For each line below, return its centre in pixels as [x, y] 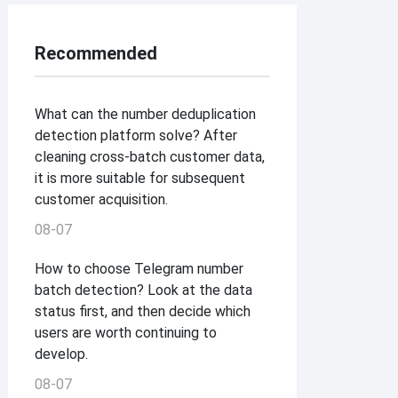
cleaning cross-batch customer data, [150, 157]
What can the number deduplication [146, 115]
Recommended [96, 54]
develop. [62, 354]
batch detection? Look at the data [144, 291]
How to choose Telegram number [139, 269]
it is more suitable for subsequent [140, 179]
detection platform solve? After [136, 136]
